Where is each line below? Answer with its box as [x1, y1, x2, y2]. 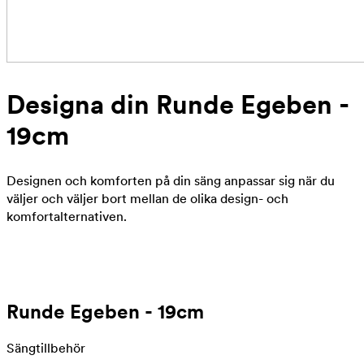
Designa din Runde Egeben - [6, 88, 349, 120]
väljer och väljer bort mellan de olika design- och [6, 191, 288, 207]
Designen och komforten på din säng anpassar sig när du [6, 173, 335, 189]
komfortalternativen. [6, 209, 127, 225]
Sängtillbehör [6, 340, 85, 356]
